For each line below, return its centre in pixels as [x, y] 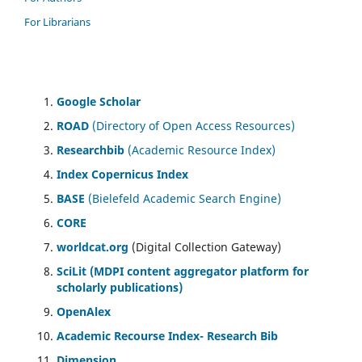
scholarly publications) [120, 288]
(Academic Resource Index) [200, 150]
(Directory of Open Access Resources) [192, 126]
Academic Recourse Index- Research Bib [167, 336]
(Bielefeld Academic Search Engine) [185, 199]
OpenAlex [84, 312]
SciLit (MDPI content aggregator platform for [183, 271]
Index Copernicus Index [122, 175]
